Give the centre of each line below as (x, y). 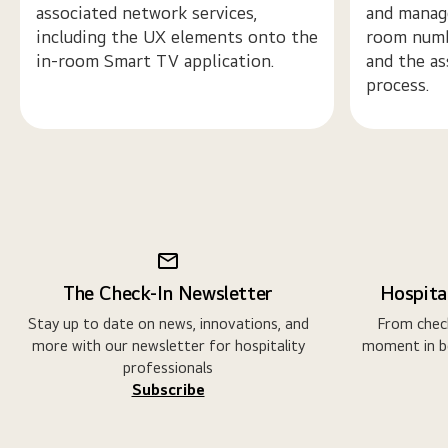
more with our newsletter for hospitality (168, 345)
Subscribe (168, 389)
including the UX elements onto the (177, 36)
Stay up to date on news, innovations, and (168, 323)
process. (397, 84)
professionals (168, 367)
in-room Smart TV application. (155, 60)
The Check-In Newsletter (168, 292)
